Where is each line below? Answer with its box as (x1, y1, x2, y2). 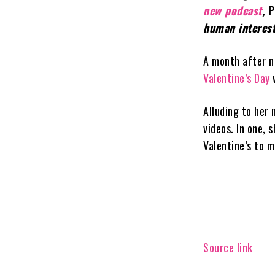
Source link (203, 239, 253, 255)
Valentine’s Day (203, 69, 273, 86)
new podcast (203, 2, 262, 18)
